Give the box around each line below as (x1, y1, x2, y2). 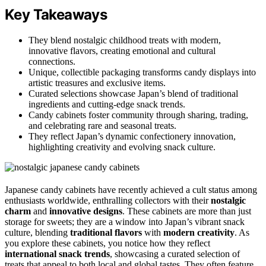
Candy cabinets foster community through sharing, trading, (28, 110, 248, 121)
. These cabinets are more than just (122, 206, 251, 217)
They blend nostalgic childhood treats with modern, (28, 35, 221, 46)
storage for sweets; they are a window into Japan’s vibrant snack (5, 217, 245, 227)
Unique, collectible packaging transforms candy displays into (28, 67, 256, 78)
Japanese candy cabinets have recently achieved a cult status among (5, 185, 257, 195)
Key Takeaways (5, 6, 107, 24)
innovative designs (49, 206, 122, 217)
